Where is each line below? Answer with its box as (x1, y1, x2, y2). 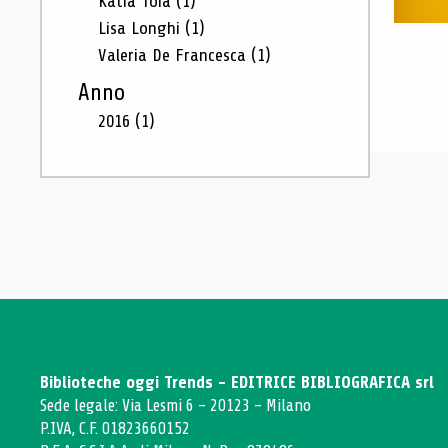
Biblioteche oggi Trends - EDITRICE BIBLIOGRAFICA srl (40, 373, 434, 392)
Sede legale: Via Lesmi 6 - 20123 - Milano (40, 396, 311, 415)
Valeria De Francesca (98, 45, 251, 65)
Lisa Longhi (98, 18, 185, 38)
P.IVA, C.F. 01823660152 (40, 419, 190, 438)
